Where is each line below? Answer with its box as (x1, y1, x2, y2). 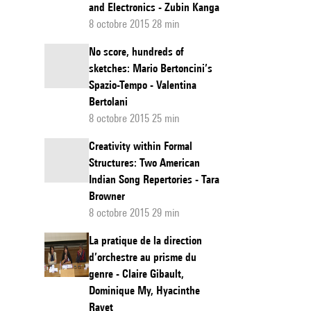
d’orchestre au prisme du (89, 251, 196, 264)
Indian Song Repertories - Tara (89, 173, 219, 186)
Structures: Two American (89, 156, 200, 169)
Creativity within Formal (89, 140, 192, 153)
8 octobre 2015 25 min (89, 112, 180, 125)
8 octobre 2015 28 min (89, 17, 180, 31)
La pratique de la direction (89, 234, 202, 247)
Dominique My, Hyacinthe (89, 284, 200, 297)
